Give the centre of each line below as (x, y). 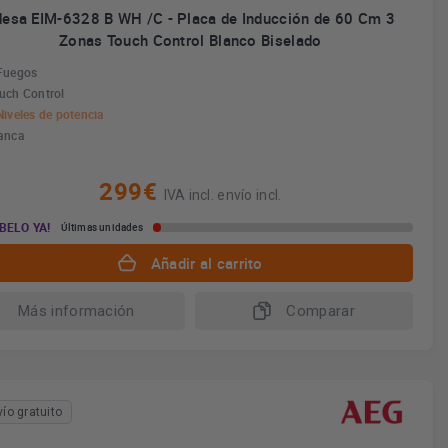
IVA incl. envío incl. (222, 195)
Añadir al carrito (206, 263)
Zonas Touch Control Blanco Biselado (190, 40)
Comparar (320, 311)
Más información (76, 311)
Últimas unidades (101, 227)
